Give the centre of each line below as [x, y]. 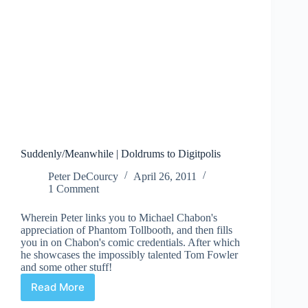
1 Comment [74, 188]
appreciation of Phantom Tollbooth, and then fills [126, 230]
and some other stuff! [66, 267]
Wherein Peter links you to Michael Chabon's [119, 217]
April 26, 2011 [165, 176]
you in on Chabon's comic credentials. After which [130, 242]
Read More [58, 287]
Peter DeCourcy [83, 176]
